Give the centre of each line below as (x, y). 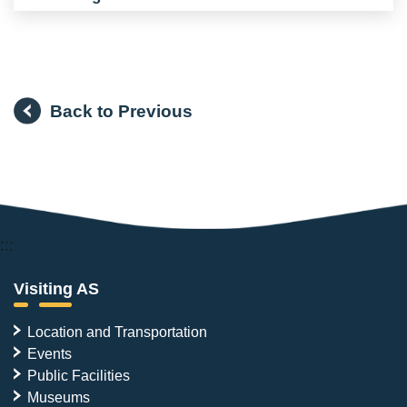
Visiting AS (56, 289)
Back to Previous (121, 110)
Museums (59, 397)
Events (50, 353)
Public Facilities (79, 375)
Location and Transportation (117, 332)
